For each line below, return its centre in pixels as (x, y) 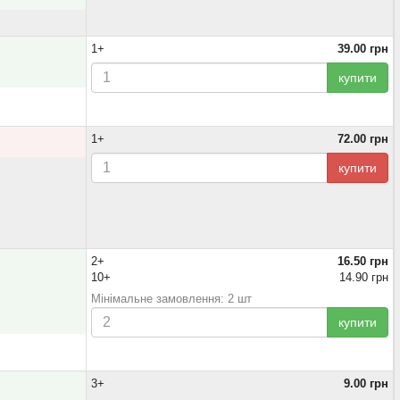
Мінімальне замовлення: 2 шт (171, 299)
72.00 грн (363, 139)
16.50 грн (363, 261)
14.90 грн (364, 277)
